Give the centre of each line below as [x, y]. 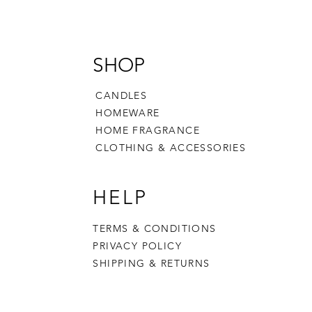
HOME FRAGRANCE [148, 130]
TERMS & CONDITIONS [155, 228]
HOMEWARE [128, 113]
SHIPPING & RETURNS [151, 263]
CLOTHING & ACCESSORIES [171, 148]
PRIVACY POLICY [139, 246]
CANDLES [122, 95]
